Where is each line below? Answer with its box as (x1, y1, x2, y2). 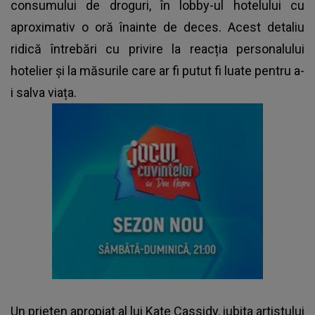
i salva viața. (11, 84, 77, 100)
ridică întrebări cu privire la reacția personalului (11, 41, 304, 56)
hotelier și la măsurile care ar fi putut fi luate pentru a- (11, 63, 304, 78)
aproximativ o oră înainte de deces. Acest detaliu (11, 19, 304, 34)
